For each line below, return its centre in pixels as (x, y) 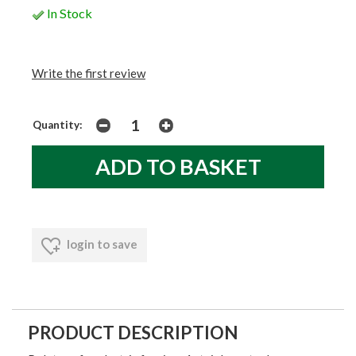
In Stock (68, 13)
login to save (101, 244)
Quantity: (58, 125)
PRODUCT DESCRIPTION (133, 332)
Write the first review (89, 74)
